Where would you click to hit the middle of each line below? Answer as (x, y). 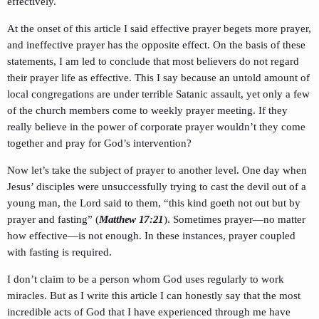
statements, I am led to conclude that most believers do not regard (153, 62)
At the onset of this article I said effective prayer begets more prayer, (159, 29)
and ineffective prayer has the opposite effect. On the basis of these (156, 45)
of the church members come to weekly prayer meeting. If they (147, 111)
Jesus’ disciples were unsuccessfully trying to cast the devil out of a (157, 187)
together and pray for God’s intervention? (99, 143)
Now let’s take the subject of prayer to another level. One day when (157, 171)
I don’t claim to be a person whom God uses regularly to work (146, 279)
